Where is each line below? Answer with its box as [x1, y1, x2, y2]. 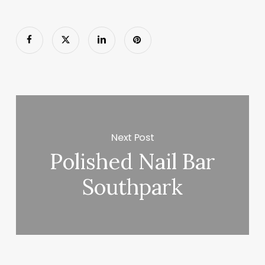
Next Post [111, 130, 154, 144]
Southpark [82, 173, 183, 201]
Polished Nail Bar [50, 148, 216, 176]
